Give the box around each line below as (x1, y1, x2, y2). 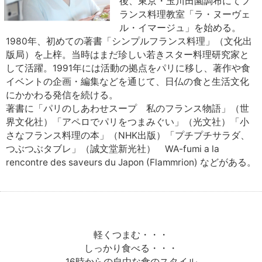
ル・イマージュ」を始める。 (119, 22, 241, 33)
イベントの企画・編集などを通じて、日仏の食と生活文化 (6, 75, 249, 87)
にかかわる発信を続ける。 (6, 89, 118, 101)
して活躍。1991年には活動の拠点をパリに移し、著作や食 (6, 62, 250, 74)
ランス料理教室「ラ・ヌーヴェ (119, 8, 250, 20)
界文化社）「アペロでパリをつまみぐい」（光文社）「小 (6, 116, 249, 127)
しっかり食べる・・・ (84, 242, 178, 254)
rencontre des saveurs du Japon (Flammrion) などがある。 (6, 156, 256, 168)
